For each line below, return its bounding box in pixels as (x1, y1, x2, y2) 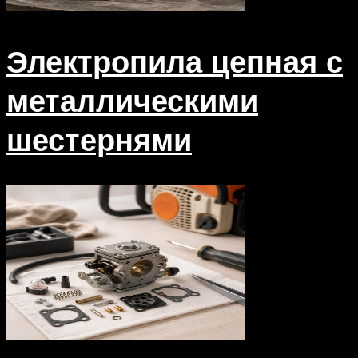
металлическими (6, 81, 258, 121)
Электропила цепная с (6, 42, 343, 82)
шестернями (6, 120, 192, 160)
